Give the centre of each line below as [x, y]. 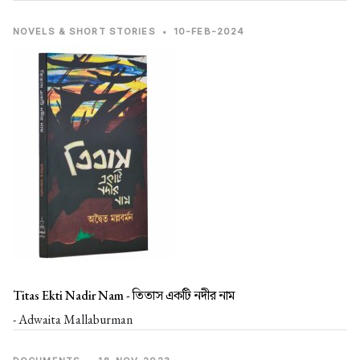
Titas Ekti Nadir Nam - [73, 296]
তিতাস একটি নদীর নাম [184, 296]
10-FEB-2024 [209, 32]
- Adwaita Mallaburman [73, 320]
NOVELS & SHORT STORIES [84, 32]
